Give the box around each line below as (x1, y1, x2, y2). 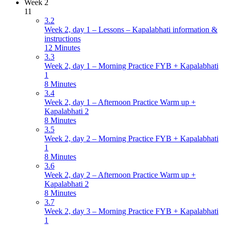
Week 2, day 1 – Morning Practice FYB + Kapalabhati (44, 62, 218, 71)
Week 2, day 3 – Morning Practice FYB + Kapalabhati (44, 207, 218, 216)
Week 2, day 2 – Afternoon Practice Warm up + (44, 171, 196, 180)
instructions (44, 34, 81, 43)
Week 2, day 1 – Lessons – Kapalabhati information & (44, 25, 217, 34)
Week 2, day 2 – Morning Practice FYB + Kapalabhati (44, 134, 218, 143)
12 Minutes (44, 43, 80, 52)
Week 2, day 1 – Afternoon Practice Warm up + (44, 98, 196, 107)
